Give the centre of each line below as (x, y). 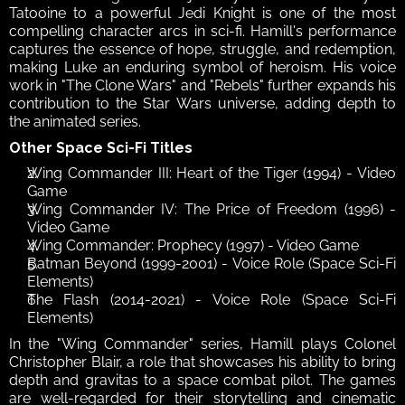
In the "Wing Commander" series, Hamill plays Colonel (202, 344)
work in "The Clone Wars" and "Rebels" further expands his (202, 86)
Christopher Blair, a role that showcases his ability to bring (202, 363)
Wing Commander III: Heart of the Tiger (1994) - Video (212, 174)
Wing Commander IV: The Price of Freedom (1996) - (212, 210)
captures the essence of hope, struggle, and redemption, (202, 50)
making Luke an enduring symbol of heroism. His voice (202, 68)
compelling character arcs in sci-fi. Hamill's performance (202, 32)
